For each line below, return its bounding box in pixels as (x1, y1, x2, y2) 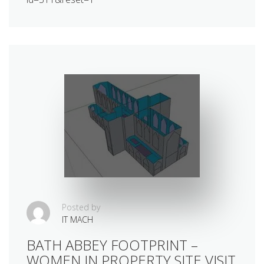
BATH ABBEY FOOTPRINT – (27, 235, 198, 255)
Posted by (62, 201, 100, 213)
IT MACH (62, 213, 93, 225)
